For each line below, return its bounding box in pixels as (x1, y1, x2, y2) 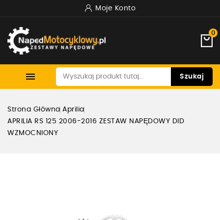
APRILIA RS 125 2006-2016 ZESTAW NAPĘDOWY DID (7, 118, 184, 125)
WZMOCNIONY (7, 130, 58, 137)
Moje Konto (95, 5, 136, 12)
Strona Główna (7, 106, 60, 113)
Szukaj (180, 73, 204, 81)
